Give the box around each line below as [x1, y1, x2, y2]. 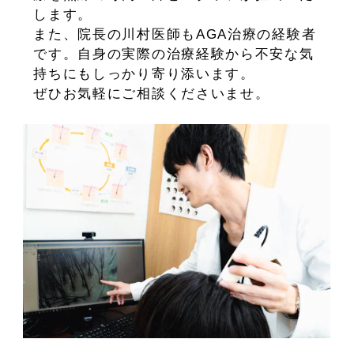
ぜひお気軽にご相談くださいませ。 [33, 86, 270, 102]
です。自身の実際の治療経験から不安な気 [33, 47, 314, 62]
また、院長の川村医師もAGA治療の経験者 [33, 27, 317, 43]
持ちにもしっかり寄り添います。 [33, 66, 255, 82]
